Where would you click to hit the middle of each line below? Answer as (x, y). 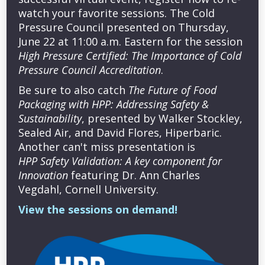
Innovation (43, 175)
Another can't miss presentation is (107, 147)
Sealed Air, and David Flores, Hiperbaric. (120, 132)
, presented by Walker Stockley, (162, 118)
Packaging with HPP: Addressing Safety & (114, 104)
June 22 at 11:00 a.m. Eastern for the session (131, 41)
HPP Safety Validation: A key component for (120, 161)
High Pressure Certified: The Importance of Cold (130, 56)
